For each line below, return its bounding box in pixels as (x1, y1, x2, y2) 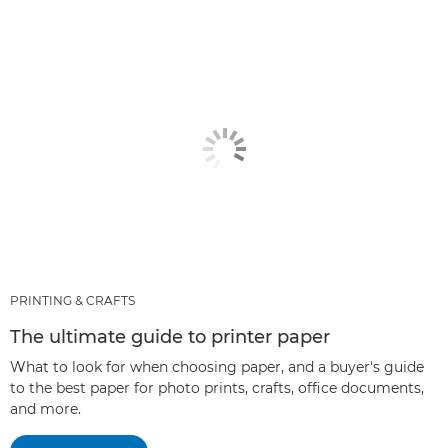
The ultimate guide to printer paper (10, 325, 330, 348)
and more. (10, 399, 81, 418)
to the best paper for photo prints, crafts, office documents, (10, 378, 424, 397)
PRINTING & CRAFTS (10, 292, 135, 308)
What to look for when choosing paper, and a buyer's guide (10, 357, 424, 376)
